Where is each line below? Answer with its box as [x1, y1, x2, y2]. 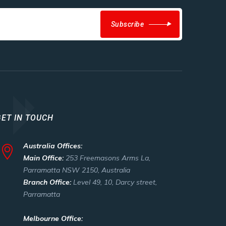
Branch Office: [23, 178, 73, 187]
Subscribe [110, 20, 144, 28]
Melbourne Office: [23, 214, 83, 223]
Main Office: [23, 153, 66, 162]
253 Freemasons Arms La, [66, 153, 150, 162]
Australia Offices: [23, 141, 82, 150]
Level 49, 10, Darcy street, [73, 178, 157, 187]
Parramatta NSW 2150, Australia [23, 165, 130, 175]
